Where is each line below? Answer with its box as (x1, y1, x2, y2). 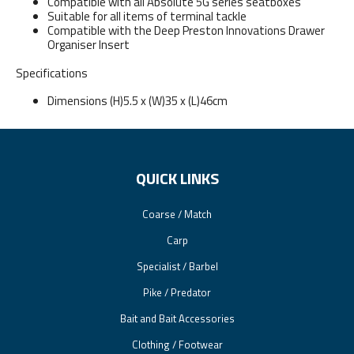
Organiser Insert (47, 35, 130, 54)
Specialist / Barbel (136, 258, 218, 274)
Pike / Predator (143, 284, 211, 300)
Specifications (16, 63, 88, 82)
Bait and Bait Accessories (119, 310, 235, 326)
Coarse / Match (142, 205, 212, 222)
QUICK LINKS (135, 165, 219, 190)
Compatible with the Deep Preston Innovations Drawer (47, 21, 325, 40)
